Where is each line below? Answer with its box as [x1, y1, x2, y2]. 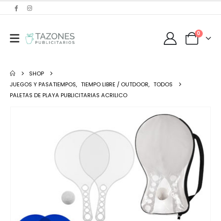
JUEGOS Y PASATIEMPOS [10, 80, 76, 89]
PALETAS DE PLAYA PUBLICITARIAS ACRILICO [10, 91, 127, 100]
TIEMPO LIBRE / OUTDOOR [81, 80, 148, 89]
